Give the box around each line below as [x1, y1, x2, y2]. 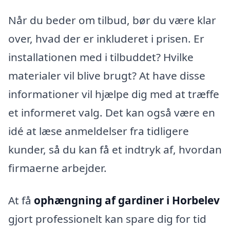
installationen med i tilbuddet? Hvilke [8, 49, 194, 64]
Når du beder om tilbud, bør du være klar [8, 12, 216, 27]
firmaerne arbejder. [8, 160, 107, 175]
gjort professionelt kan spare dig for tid [8, 212, 206, 226]
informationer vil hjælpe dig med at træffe [8, 86, 219, 101]
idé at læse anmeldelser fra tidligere [8, 123, 189, 138]
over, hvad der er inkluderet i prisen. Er [8, 31, 204, 46]
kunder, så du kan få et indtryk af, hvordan [8, 142, 222, 157]
